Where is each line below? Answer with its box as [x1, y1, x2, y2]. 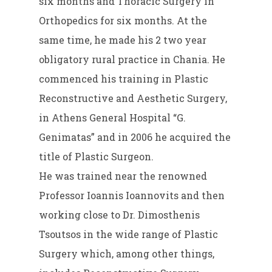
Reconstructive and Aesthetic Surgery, [39, 91, 228, 104]
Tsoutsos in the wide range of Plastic [39, 227, 219, 240]
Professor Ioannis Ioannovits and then [39, 188, 225, 202]
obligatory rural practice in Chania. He [39, 52, 226, 66]
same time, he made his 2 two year [39, 33, 207, 46]
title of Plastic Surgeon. [39, 149, 154, 163]
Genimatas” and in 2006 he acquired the [39, 130, 231, 143]
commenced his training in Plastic [39, 72, 209, 85]
